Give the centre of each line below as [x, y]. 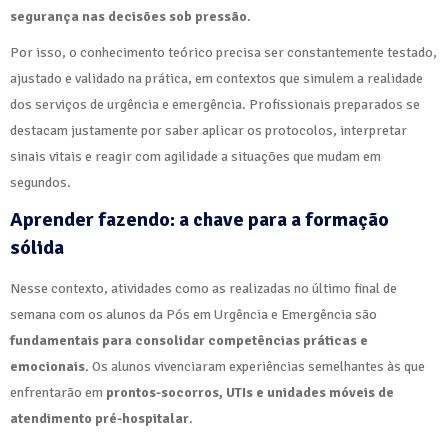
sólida [37, 247]
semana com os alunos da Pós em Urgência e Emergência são [193, 314]
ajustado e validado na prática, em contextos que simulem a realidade [216, 78]
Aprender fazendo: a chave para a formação [199, 219]
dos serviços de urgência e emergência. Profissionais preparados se [215, 104]
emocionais [47, 366]
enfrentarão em [58, 392]
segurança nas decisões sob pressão [128, 16]
